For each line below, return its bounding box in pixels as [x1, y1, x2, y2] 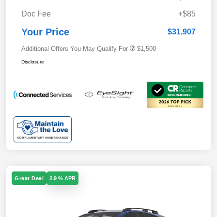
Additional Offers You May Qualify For [21, 45, 128, 52]
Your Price [21, 26, 69, 37]
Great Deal [15, 175, 44, 181]
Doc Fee [21, 9, 51, 18]
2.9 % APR [49, 175, 76, 181]
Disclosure [21, 59, 44, 64]
